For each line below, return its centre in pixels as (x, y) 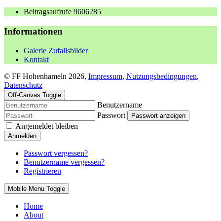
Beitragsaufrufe (49, 12)
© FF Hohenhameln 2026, (46, 76)
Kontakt (36, 59)
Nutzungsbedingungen (162, 76)
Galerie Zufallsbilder (56, 50)
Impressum (105, 76)
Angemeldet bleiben (47, 126)
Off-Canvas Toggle (35, 95)
